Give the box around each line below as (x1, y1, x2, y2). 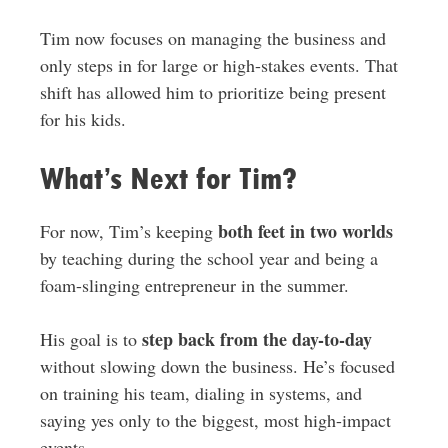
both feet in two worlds (217, 218, 393, 245)
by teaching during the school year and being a (39, 246, 378, 271)
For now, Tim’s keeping (39, 219, 218, 244)
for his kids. (39, 107, 126, 132)
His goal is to (39, 327, 142, 352)
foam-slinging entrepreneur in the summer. (39, 273, 349, 298)
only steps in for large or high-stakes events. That (39, 53, 398, 78)
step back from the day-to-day (141, 326, 372, 353)
